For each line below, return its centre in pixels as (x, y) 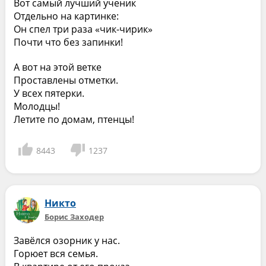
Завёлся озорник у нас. (66, 240)
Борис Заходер (74, 217)
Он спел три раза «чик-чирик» (83, 29)
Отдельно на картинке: (66, 16)
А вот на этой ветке (57, 67)
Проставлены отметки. (66, 80)
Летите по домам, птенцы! (74, 119)
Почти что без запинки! (68, 42)
